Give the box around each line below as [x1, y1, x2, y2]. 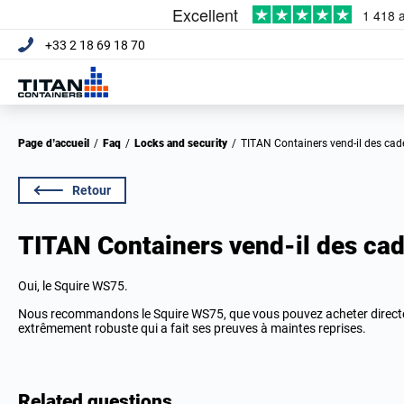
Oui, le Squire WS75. [18, 279, 128, 293]
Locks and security [141, 137, 227, 150]
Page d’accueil [25, 137, 89, 150]
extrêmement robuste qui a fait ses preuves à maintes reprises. [18, 321, 366, 335]
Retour [72, 183, 111, 197]
